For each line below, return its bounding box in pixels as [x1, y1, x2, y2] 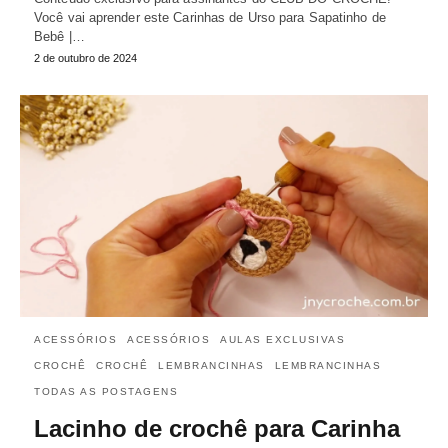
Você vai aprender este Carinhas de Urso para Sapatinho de [34, 9, 386, 25]
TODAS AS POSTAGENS [34, 385, 178, 397]
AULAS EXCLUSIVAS [220, 333, 345, 345]
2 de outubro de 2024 [34, 51, 137, 64]
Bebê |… [34, 28, 85, 44]
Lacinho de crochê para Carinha [34, 414, 400, 442]
